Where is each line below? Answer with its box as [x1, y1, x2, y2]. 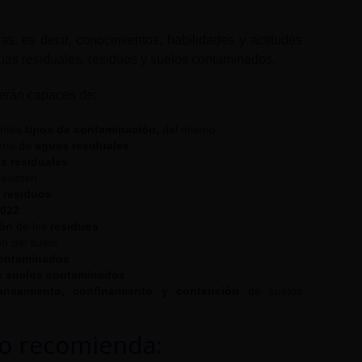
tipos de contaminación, [25, 123, 159, 137]
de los [13, 220, 50, 234]
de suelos [239, 284, 302, 298]
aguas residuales [35, 139, 129, 153]
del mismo [159, 123, 215, 137]
